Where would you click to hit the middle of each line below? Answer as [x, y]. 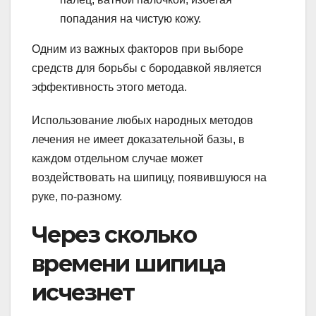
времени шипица [129, 263]
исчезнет [83, 292]
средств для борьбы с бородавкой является [147, 68]
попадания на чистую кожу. [130, 18]
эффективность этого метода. [109, 87]
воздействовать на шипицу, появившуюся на [149, 177]
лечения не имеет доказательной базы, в [138, 139]
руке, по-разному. [77, 196]
